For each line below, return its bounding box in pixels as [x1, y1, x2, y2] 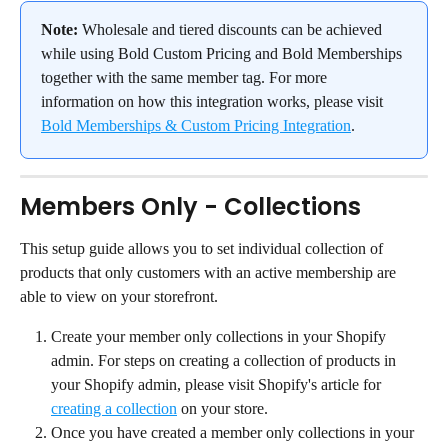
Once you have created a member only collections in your [51, 424, 418, 442]
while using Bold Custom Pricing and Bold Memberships [41, 45, 406, 63]
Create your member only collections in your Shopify [51, 328, 390, 346]
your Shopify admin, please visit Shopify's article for [51, 376, 385, 394]
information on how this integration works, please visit [41, 93, 387, 111]
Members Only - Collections [20, 190, 361, 224]
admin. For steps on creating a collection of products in [51, 352, 400, 370]
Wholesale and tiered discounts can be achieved [78, 21, 386, 39]
